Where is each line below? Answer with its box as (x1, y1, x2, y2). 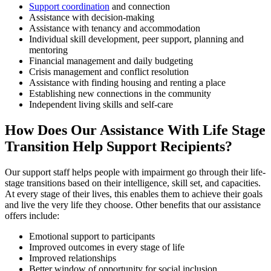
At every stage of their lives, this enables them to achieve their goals (5, 188, 263, 199)
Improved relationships (29, 252, 116, 263)
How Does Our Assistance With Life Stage (5, 122, 266, 138)
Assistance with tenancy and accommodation (29, 23, 200, 34)
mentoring (29, 45, 68, 56)
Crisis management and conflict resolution (29, 67, 189, 77)
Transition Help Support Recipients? (5, 138, 232, 154)
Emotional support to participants (29, 230, 155, 241)
